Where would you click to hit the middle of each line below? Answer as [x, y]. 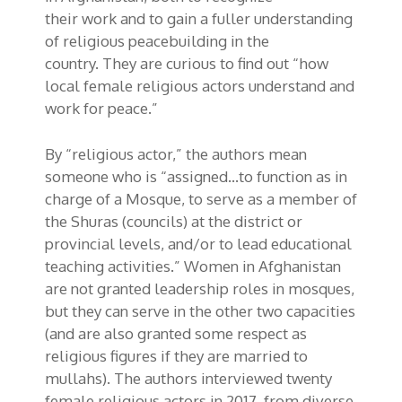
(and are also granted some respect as [176, 333]
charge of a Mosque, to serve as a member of [201, 198]
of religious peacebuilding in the [157, 41]
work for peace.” [101, 109]
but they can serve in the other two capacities [200, 310]
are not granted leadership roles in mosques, [200, 288]
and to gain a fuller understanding [236, 19]
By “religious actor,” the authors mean [176, 153]
